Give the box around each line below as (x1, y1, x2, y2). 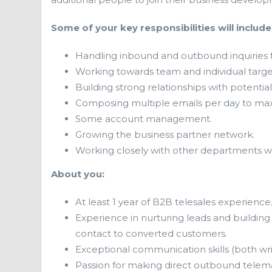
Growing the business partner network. (75, 129, 254, 140)
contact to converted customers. (75, 228, 227, 239)
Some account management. (75, 113, 212, 124)
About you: (51, 168, 104, 180)
